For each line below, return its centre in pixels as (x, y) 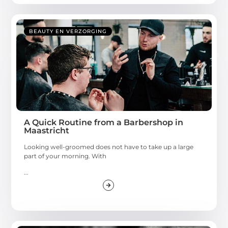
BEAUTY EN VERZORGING (68, 31)
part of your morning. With (65, 156)
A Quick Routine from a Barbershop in (104, 122)
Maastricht (47, 130)
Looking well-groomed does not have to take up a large (109, 147)
